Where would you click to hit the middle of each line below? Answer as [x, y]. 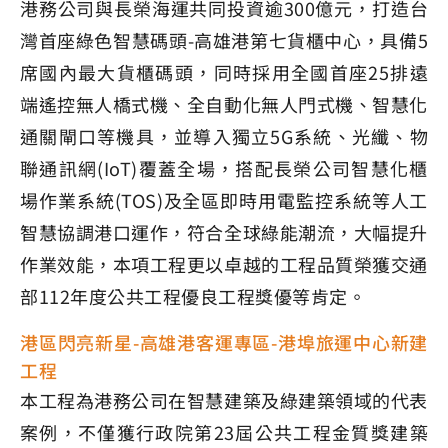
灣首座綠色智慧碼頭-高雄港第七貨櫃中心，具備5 [224, 40]
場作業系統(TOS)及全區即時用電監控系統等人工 [224, 200]
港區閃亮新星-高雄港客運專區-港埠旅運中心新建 [224, 342]
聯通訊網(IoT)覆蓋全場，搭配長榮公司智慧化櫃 [224, 168]
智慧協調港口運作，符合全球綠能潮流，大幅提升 [224, 232]
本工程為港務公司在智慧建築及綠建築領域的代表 [224, 400]
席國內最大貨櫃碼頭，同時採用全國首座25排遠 [224, 72]
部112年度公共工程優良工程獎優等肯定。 [193, 296]
